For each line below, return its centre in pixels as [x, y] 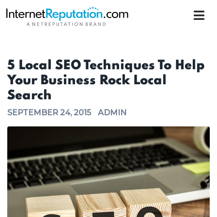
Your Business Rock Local [87, 81]
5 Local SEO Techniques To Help [106, 66]
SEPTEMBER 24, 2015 [50, 113]
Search [30, 96]
